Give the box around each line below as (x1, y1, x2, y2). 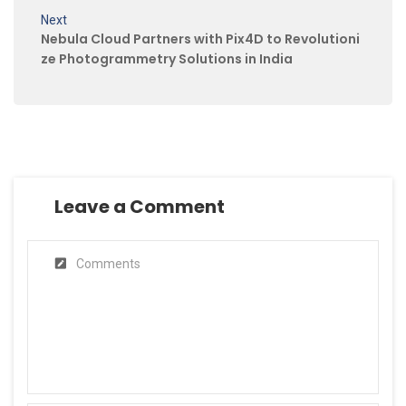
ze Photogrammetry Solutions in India (41, 50, 293, 69)
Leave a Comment (54, 194, 225, 220)
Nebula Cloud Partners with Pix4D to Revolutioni (41, 30, 360, 49)
